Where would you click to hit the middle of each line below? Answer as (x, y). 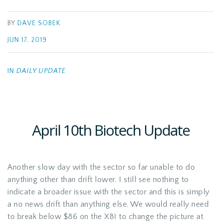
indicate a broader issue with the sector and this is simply (109, 192)
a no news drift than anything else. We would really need (108, 204)
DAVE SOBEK (39, 23)
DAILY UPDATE (41, 71)
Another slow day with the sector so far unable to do (101, 167)
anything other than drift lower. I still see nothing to (98, 180)
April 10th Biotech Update (110, 130)
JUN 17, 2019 (27, 40)
